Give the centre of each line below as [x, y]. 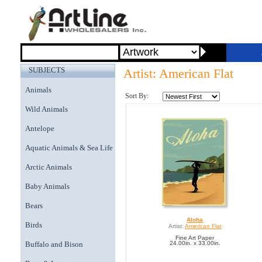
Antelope [40, 128]
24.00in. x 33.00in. [195, 243]
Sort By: [137, 96]
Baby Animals [47, 186]
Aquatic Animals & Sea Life [69, 148]
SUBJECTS [47, 70]
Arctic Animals [49, 167]
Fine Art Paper [195, 238]
